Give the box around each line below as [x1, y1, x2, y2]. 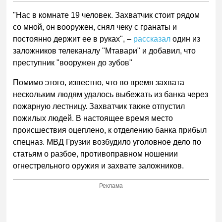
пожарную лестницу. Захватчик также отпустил [13, 102, 185, 111]
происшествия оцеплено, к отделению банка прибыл [13, 125, 207, 134]
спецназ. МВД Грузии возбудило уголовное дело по [13, 137, 202, 146]
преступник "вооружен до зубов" [13, 58, 137, 67]
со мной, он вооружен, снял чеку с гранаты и [13, 22, 177, 31]
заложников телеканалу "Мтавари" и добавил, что [13, 46, 196, 55]
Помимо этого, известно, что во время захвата [13, 78, 185, 87]
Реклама [99, 182, 123, 190]
